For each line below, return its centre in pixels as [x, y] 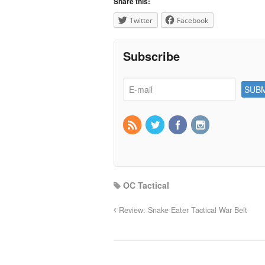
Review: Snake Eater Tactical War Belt [182, 210]
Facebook [193, 20]
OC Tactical [146, 185]
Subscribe [151, 56]
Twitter [141, 20]
